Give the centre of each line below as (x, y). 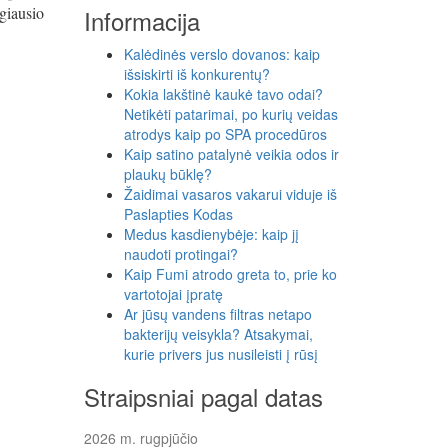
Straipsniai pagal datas (203, 396)
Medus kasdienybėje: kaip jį (211, 234)
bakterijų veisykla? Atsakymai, (218, 334)
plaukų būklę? (167, 174)
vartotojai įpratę (173, 294)
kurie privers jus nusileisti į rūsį (220, 354)
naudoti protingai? (180, 254)
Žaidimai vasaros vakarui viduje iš (230, 194)
